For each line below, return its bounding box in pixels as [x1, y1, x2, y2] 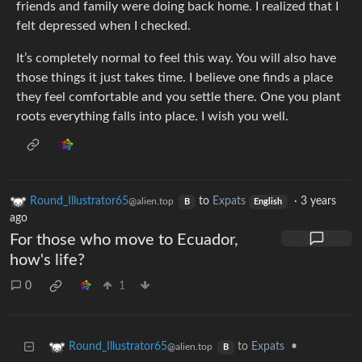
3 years [301, 196, 337, 208]
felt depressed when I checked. [16, 19, 191, 32]
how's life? [10, 252, 85, 269]
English [254, 198, 283, 207]
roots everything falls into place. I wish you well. [16, 110, 288, 123]
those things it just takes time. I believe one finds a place [16, 71, 333, 84]
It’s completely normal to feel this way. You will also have [16, 52, 336, 65]
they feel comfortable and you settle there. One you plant [16, 90, 341, 103]
